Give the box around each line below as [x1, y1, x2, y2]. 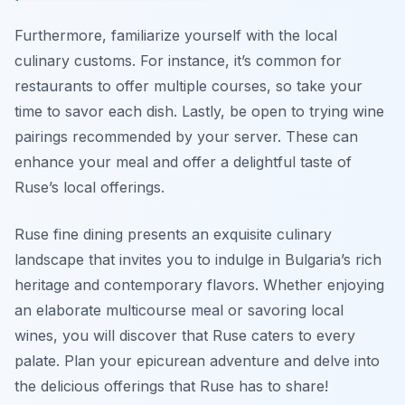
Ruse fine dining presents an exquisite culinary [14, 225, 332, 244]
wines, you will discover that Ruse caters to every [14, 326, 355, 345]
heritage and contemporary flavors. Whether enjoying [14, 276, 384, 295]
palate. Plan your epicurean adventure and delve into [14, 352, 380, 371]
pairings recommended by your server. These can [14, 127, 358, 146]
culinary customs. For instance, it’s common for [14, 52, 342, 71]
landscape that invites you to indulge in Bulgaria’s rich [14, 250, 381, 269]
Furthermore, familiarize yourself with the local [14, 26, 337, 45]
